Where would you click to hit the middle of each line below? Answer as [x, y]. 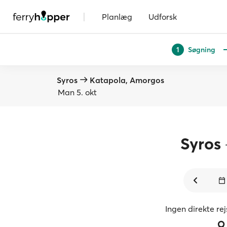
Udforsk [163, 16]
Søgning [201, 49]
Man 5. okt [77, 92]
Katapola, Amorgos [127, 80]
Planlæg [117, 16]
